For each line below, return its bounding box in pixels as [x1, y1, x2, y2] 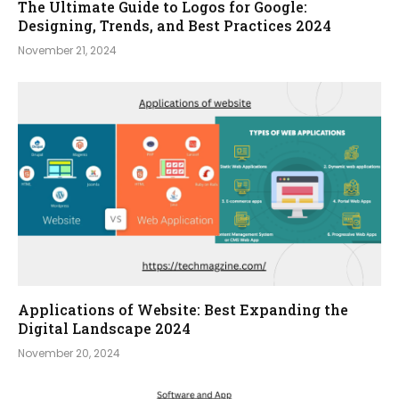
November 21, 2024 [18, 42, 117, 58]
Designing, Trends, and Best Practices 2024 [18, 15, 331, 35]
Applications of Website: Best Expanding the [18, 300, 348, 320]
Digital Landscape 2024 [18, 319, 191, 338]
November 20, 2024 [18, 346, 120, 362]
